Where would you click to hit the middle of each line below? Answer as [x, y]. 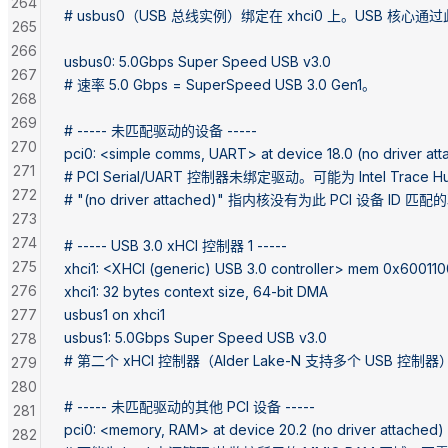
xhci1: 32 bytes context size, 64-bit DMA [196, 291]
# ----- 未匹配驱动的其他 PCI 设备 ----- [189, 406]
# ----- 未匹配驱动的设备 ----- [160, 130]
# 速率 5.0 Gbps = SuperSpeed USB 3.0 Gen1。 [220, 84]
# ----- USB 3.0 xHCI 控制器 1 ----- [175, 245]
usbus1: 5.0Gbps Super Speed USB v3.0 [195, 337]
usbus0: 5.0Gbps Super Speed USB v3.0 [197, 61]
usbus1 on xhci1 [114, 314]
